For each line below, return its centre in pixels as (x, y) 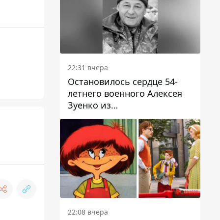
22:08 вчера (88, 212)
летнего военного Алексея (125, 94)
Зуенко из (89, 105)
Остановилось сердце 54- (123, 82)
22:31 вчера (88, 68)
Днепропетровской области (128, 117)
